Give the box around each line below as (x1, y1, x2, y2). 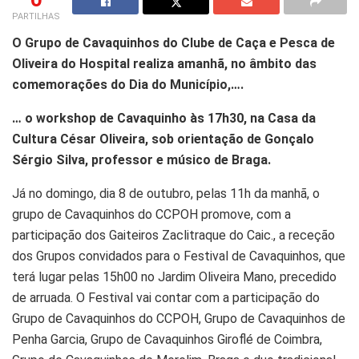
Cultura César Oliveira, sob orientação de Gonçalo (12, 131, 314, 147)
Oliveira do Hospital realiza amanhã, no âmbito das (12, 55, 317, 71)
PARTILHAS (12, 10, 60, 22)
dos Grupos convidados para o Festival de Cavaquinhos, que (12, 248, 345, 264)
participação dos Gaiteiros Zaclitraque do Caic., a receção (12, 227, 335, 243)
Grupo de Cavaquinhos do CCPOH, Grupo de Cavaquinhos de (12, 310, 345, 326)
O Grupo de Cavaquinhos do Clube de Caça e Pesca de (12, 34, 335, 50)
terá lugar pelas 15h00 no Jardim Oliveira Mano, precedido (12, 268, 337, 284)
